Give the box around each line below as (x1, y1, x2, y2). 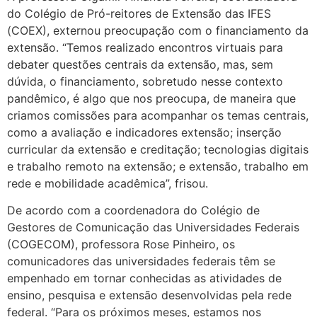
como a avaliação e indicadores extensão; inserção (7, 125, 282, 139)
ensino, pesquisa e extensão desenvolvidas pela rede (7, 288, 292, 303)
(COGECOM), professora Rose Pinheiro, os (7, 237, 235, 252)
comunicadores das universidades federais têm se (7, 254, 275, 269)
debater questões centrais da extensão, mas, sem (7, 57, 273, 71)
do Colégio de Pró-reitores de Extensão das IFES (7, 6, 271, 21)
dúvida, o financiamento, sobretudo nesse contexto (7, 74, 283, 88)
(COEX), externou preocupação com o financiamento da (7, 23, 309, 38)
